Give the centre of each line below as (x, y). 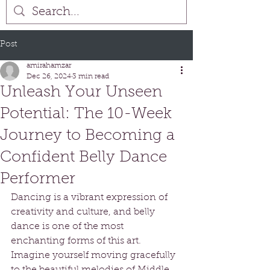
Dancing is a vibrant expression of (90, 197)
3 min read (91, 76)
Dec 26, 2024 (49, 76)
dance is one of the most (68, 226)
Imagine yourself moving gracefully (94, 255)
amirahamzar (49, 65)
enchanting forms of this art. (77, 241)
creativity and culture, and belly (84, 212)
